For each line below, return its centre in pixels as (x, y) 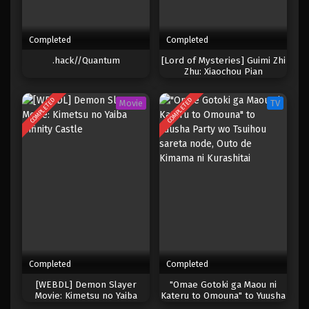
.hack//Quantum (86, 60)
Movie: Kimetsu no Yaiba (86, 296)
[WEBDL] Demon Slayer (86, 285)
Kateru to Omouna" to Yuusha (223, 296)
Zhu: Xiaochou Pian (223, 71)
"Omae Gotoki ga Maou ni (223, 285)
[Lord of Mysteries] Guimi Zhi (223, 60)
